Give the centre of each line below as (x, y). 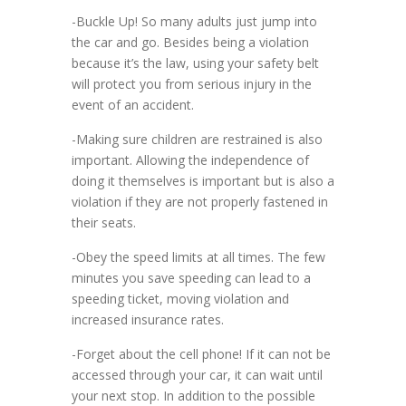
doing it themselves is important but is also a (203, 181)
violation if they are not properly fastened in (200, 202)
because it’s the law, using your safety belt (195, 63)
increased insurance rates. (148, 320)
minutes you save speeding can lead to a (191, 278)
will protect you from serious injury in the (192, 84)
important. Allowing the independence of (190, 160)
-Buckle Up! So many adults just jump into (194, 22)
